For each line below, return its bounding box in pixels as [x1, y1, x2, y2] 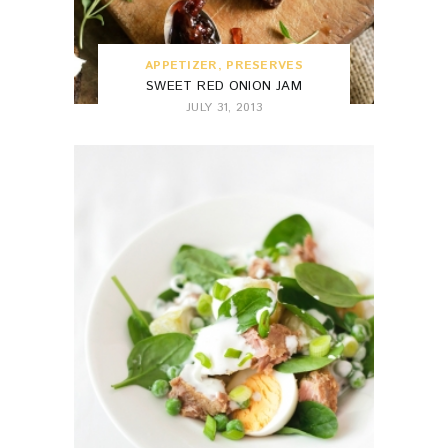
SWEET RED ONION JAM [145, 76, 303, 96]
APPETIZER [144, 56, 218, 74]
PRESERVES [226, 56, 303, 74]
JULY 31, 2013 [186, 98, 262, 116]
